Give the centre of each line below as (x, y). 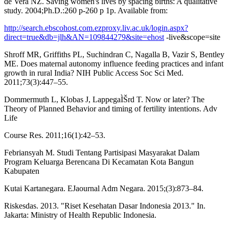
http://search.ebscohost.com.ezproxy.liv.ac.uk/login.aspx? (96, 28)
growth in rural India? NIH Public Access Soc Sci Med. (94, 73)
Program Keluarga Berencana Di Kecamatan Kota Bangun (99, 162)
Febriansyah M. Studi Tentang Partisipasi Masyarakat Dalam (102, 152)
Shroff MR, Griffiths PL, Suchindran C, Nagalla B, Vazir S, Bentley (114, 54)
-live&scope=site (192, 37)
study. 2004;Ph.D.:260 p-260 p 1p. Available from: (86, 10)
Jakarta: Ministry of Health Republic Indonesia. (80, 215)
